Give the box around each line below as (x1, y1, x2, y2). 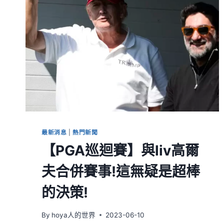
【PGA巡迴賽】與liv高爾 (41, 142, 199, 159)
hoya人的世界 (51, 210, 96, 219)
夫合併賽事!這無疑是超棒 (41, 163, 200, 180)
